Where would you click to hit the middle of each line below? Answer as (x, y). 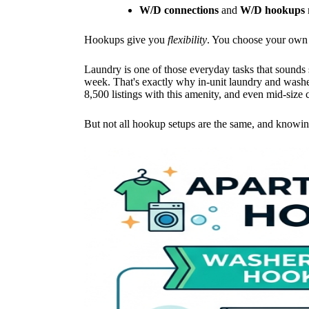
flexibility (187, 40)
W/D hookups (272, 10)
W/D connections (179, 10)
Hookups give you (126, 40)
